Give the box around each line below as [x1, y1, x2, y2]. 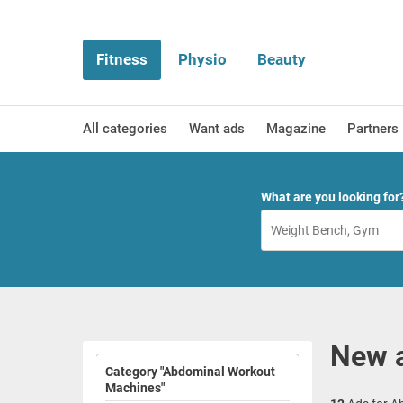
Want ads [189, 121, 245, 137]
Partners [347, 121, 399, 137]
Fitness [96, 50, 148, 68]
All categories [83, 121, 167, 137]
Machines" [105, 381, 165, 395]
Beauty [257, 50, 306, 68]
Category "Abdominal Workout [105, 364, 275, 379]
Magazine [266, 121, 326, 137]
